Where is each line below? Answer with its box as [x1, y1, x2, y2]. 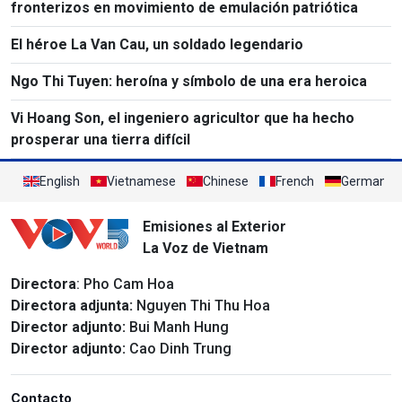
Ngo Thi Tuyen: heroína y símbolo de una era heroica [11, 72, 367, 90]
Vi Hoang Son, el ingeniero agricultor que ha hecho [11, 109, 354, 127]
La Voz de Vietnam [142, 239, 268, 257]
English [39, 173, 80, 188]
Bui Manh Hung [126, 318, 229, 336]
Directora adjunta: [11, 296, 133, 314]
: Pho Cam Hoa [76, 275, 174, 293]
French [275, 173, 314, 188]
